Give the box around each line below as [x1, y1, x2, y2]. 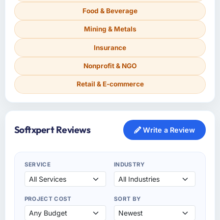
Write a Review [141, 125, 195, 134]
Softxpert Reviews [14, 123, 91, 136]
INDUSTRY [114, 161, 145, 168]
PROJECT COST [24, 195, 72, 202]
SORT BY [114, 195, 141, 202]
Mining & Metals [83, 25, 137, 33]
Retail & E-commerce [76, 80, 144, 88]
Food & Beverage [82, 6, 137, 15]
